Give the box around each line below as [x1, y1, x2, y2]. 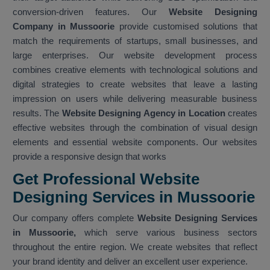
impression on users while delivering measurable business [13, 93, 257, 104]
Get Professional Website [13, 170, 199, 189]
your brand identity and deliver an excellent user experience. [13, 256, 248, 267]
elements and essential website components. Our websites [13, 137, 257, 148]
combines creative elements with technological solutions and [13, 64, 257, 75]
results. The [13, 108, 62, 119]
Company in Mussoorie [13, 21, 115, 32]
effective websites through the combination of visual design [13, 122, 257, 133]
